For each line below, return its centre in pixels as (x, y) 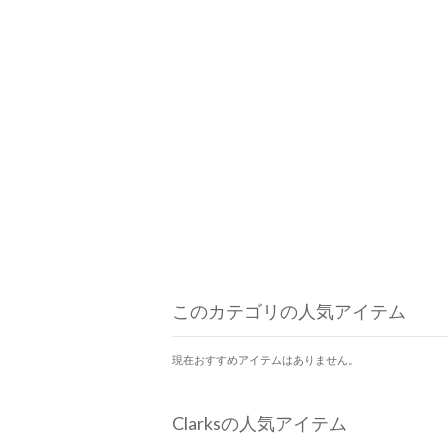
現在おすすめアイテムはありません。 (265, 360)
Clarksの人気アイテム (259, 423)
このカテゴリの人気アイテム (289, 311)
